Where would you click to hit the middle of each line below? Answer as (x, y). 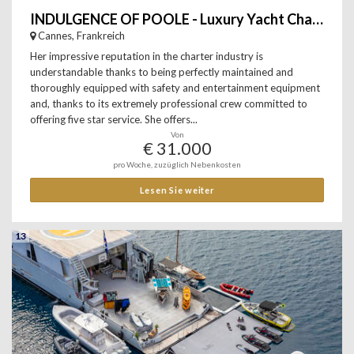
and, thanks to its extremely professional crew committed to (169, 104)
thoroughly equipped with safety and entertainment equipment (175, 88)
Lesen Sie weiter (177, 190)
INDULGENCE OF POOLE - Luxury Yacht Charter (318, 19)
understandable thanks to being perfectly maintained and (162, 72)
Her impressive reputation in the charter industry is (147, 56)
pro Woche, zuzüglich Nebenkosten (177, 164)
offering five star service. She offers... (114, 119)
